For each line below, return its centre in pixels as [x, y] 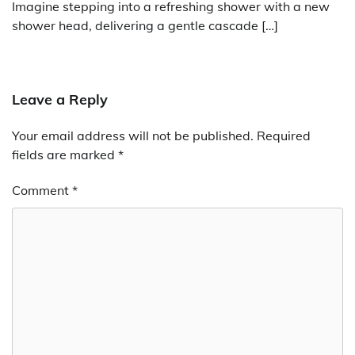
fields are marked [65, 155]
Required [284, 136]
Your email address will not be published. [133, 136]
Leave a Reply [60, 100]
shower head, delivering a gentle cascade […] [145, 26]
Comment [42, 191]
